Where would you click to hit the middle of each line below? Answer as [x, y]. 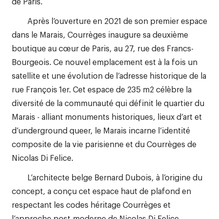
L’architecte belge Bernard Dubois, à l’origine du [107, 177]
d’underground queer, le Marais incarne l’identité [101, 130]
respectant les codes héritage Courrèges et [91, 204]
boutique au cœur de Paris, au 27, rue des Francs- [103, 48]
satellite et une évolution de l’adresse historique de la [109, 75]
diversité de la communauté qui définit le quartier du [108, 103]
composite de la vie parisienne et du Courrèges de [104, 144]
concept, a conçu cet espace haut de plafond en [101, 191]
